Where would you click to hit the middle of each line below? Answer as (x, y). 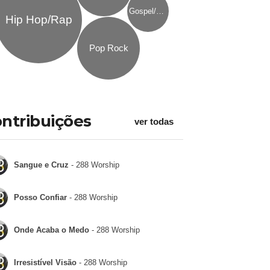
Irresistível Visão (45, 262)
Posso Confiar (40, 197)
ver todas (154, 121)
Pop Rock (108, 48)
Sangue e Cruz (41, 165)
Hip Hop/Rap (39, 20)
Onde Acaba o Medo (51, 230)
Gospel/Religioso (160, 11)
